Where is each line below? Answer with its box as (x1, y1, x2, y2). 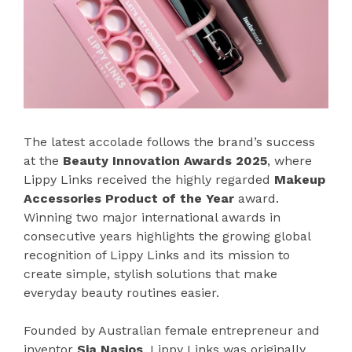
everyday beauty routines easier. (24, 285, 219, 301)
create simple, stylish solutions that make (24, 266, 277, 282)
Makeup (274, 172, 325, 188)
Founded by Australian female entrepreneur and (24, 323, 320, 339)
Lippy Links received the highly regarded (24, 172, 274, 188)
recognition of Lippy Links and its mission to (24, 247, 290, 263)
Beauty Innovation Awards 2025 (63, 153, 267, 169)
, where (267, 153, 312, 169)
